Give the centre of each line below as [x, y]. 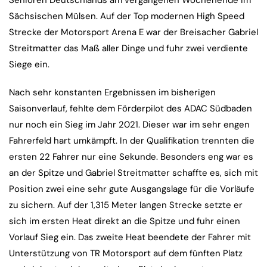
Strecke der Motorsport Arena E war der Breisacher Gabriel [133, 32]
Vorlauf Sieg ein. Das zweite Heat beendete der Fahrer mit [130, 237]
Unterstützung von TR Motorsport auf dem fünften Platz [126, 254]
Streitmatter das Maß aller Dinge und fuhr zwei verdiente [128, 49]
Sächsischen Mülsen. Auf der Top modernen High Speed [127, 16]
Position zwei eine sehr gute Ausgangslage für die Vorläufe [132, 189]
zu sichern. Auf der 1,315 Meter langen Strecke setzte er [126, 205]
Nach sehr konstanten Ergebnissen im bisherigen [112, 93]
